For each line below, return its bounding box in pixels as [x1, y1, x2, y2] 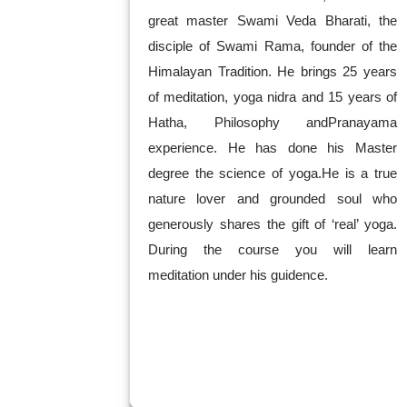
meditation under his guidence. [148, 267, 328, 283]
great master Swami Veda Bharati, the [148, 13, 397, 28]
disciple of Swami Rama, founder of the [148, 38, 397, 54]
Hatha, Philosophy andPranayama [148, 114, 397, 130]
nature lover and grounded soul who [148, 191, 397, 206]
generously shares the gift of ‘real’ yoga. [148, 216, 397, 232]
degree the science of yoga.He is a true [148, 165, 397, 181]
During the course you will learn [148, 242, 397, 257]
